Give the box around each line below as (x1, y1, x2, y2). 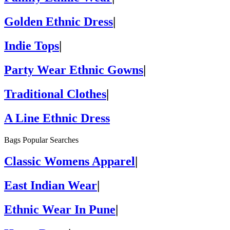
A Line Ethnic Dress (4, 111, 110, 125)
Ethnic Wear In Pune (4, 203, 116, 217)
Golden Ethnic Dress (4, 15, 113, 28)
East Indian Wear (4, 179, 97, 193)
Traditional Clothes (4, 87, 106, 101)
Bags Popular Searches (4, 135, 79, 144)
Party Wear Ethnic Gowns (4, 63, 143, 76)
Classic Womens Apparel (4, 155, 135, 168)
